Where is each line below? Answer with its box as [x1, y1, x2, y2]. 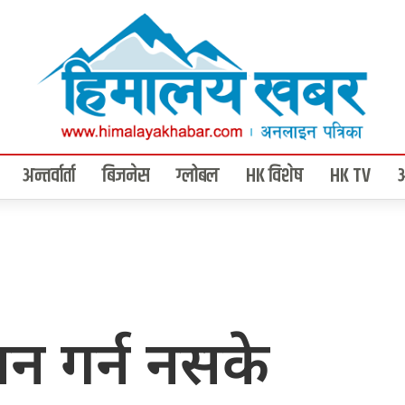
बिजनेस [102, 161, 149, 193]
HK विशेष [246, 161, 303, 193]
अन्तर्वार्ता [23, 161, 75, 193]
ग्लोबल [176, 161, 219, 193]
